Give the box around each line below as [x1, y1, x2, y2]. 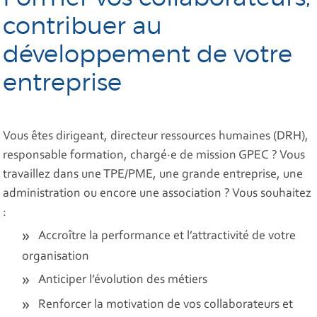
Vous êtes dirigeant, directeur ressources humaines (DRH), [3, 129, 309, 143]
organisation [22, 250, 90, 263]
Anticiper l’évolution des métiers [38, 273, 208, 287]
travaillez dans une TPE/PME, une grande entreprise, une [3, 168, 304, 181]
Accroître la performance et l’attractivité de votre [38, 229, 296, 243]
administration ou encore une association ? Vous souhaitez [3, 187, 312, 200]
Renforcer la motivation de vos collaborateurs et [38, 298, 294, 311]
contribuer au [3, 11, 163, 40]
